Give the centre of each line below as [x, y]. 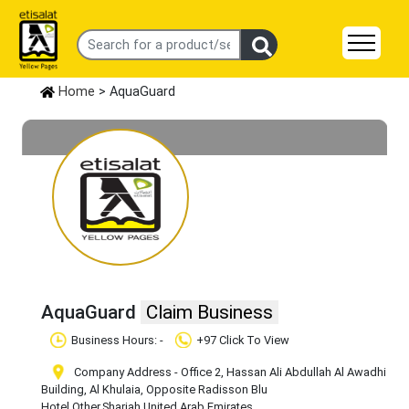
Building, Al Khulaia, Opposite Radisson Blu [154, 390]
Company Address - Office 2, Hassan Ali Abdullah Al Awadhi [229, 372]
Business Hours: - [119, 341]
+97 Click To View [243, 341]
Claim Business [210, 313]
